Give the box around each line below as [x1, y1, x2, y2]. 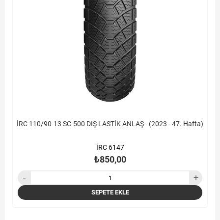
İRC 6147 [96, 143, 124, 152]
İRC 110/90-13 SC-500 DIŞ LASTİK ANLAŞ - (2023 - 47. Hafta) [17, 120, 203, 128]
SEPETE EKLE [91, 189, 129, 196]
